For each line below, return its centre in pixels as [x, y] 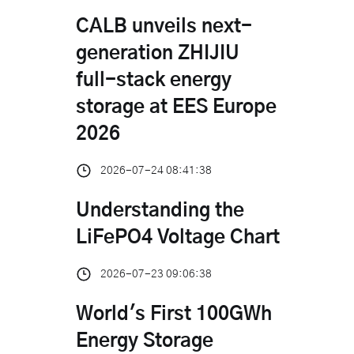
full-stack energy [154, 80]
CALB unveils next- [164, 26]
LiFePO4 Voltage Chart [178, 237]
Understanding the [160, 211]
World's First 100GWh [174, 314]
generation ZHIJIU [158, 53]
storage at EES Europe [176, 107]
